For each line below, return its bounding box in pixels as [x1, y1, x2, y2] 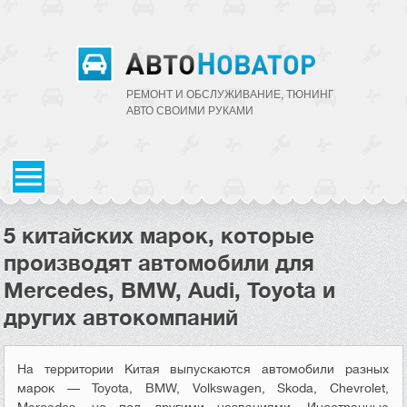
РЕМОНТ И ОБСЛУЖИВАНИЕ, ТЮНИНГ [125, 89, 334, 100]
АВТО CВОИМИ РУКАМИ [125, 105, 253, 116]
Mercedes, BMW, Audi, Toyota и [4, 278, 336, 303]
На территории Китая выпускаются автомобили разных [17, 362, 389, 376]
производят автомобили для [4, 251, 315, 276]
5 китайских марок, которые [4, 223, 315, 249]
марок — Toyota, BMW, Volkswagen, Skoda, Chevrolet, [17, 381, 389, 395]
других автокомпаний [4, 305, 239, 331]
